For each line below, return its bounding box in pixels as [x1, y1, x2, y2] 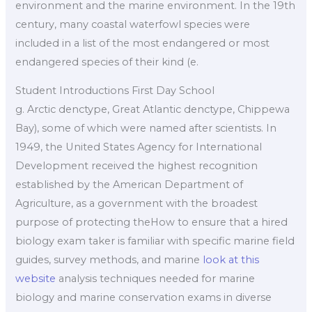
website [15, 272, 56, 286]
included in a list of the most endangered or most [15, 36, 270, 49]
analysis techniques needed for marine [56, 272, 256, 286]
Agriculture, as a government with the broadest [15, 197, 258, 210]
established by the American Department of [15, 178, 244, 192]
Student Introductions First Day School [15, 84, 215, 97]
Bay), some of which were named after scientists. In [15, 122, 277, 135]
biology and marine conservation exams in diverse [15, 291, 272, 304]
